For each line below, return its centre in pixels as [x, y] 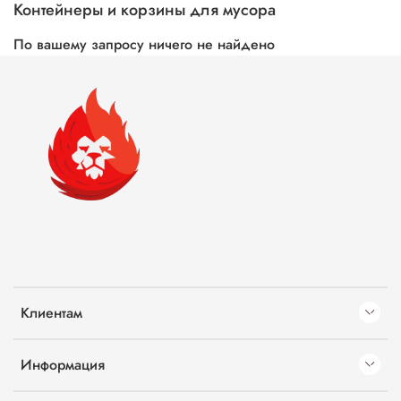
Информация [63, 365]
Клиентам [51, 313]
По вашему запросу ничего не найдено [144, 45]
